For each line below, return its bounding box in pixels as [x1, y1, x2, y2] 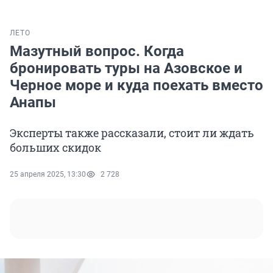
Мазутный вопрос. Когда [10, 43, 184, 60]
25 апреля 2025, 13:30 [10, 170, 86, 179]
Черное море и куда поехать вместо [10, 77, 263, 94]
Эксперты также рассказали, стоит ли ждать [10, 126, 254, 141]
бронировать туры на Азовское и [10, 60, 243, 77]
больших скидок [10, 140, 101, 155]
